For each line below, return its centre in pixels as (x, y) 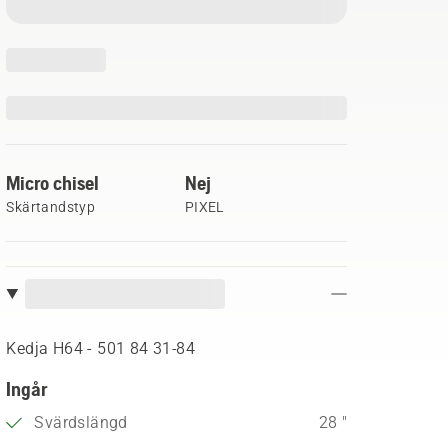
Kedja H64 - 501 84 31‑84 (100, 348)
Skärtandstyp (51, 207)
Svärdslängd (81, 422)
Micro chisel (53, 182)
